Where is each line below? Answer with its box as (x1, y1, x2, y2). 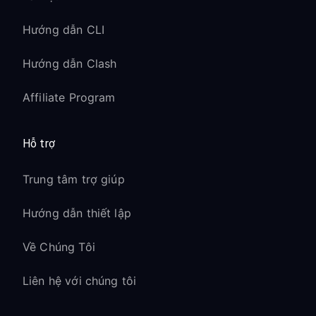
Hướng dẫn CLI (23, 23, 104, 37)
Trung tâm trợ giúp (23, 172, 125, 186)
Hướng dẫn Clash (23, 56, 117, 71)
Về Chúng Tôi (23, 240, 95, 254)
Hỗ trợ (23, 137, 55, 150)
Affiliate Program (23, 90, 116, 104)
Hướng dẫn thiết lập (23, 206, 131, 220)
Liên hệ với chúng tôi (23, 274, 137, 288)
